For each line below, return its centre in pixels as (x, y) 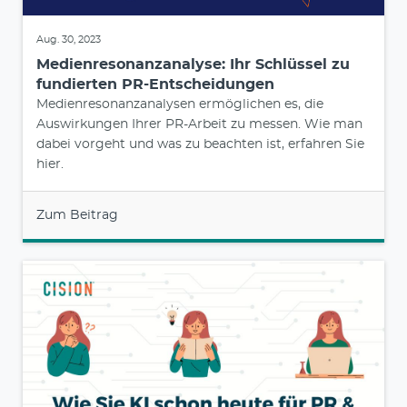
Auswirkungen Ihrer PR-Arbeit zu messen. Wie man (199, 125)
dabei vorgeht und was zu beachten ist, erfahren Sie (200, 145)
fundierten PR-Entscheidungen (155, 85)
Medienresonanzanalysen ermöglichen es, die (180, 105)
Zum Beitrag (77, 216)
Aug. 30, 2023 (69, 40)
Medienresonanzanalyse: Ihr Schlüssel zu (193, 65)
